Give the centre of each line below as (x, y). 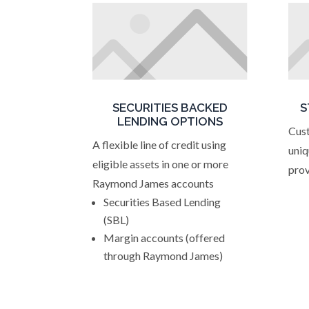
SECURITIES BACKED (170, 108)
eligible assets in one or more (161, 164)
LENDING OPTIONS (170, 121)
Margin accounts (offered (165, 238)
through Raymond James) (163, 256)
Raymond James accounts (153, 183)
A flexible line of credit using (160, 144)
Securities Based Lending (162, 202)
